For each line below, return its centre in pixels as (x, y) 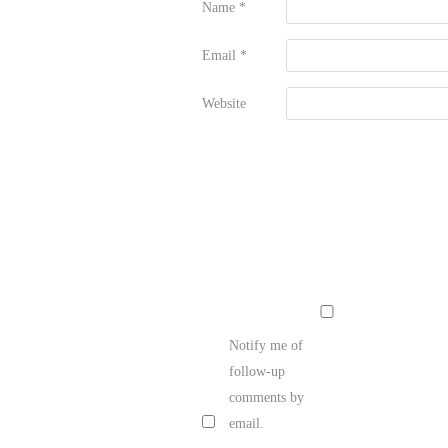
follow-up (257, 371)
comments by (266, 397)
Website (224, 103)
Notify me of (266, 345)
